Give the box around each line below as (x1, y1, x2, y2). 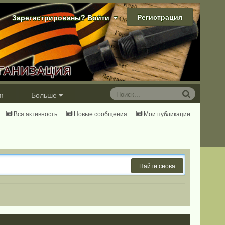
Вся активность (13, 109, 57, 118)
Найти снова (139, 161, 175, 170)
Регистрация (137, 12, 183, 22)
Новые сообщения (73, 109, 127, 118)
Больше (31, 90, 57, 100)
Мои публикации (143, 109, 190, 118)
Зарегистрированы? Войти (12, 12, 114, 22)
